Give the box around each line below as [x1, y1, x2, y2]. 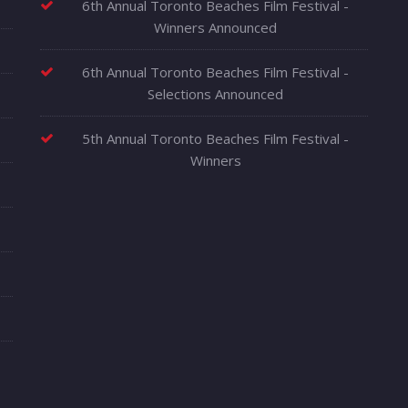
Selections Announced [148, 85, 283, 104]
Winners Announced [154, 18, 277, 37]
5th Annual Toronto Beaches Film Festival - [82, 129, 349, 148]
